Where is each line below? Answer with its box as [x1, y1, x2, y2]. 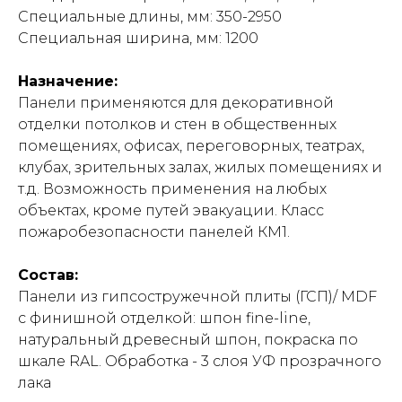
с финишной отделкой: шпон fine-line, [18, 310, 310, 327]
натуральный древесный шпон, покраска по [18, 331, 358, 348]
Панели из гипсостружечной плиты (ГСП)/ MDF [18, 288, 377, 305]
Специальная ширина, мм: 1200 [18, 30, 258, 47]
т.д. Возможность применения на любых [18, 180, 327, 197]
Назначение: [18, 73, 118, 90]
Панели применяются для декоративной [18, 94, 334, 111]
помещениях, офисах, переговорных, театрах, [18, 137, 364, 154]
